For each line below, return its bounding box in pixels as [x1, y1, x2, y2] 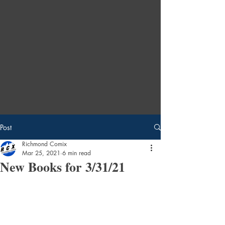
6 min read [62, 149, 91, 157]
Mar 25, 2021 [22, 149, 60, 157]
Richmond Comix [22, 140, 67, 148]
